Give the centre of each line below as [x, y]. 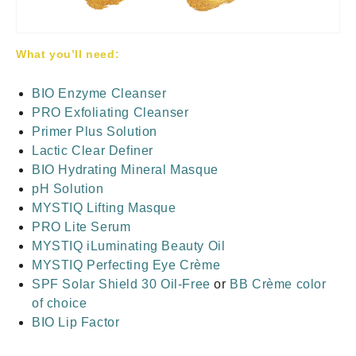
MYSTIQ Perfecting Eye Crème [126, 265]
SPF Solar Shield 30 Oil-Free [121, 284]
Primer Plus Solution [95, 131]
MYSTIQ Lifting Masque [104, 207]
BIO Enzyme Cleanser [99, 93]
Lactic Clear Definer [93, 150]
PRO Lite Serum [81, 226]
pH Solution [68, 188]
